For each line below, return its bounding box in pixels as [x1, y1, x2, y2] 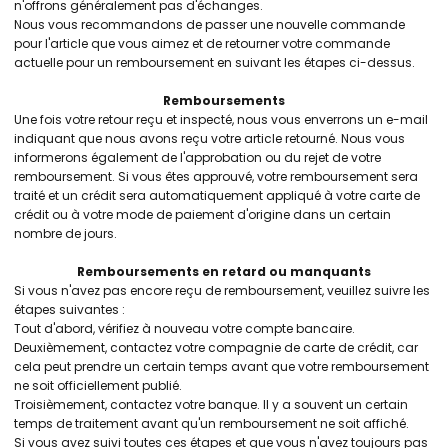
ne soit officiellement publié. [14, 377, 182, 394]
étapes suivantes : [14, 301, 125, 318]
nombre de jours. [14, 225, 117, 242]
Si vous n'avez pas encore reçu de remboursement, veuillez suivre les [14, 282, 430, 299]
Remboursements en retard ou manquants [77, 263, 371, 280]
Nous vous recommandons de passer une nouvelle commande [14, 16, 405, 33]
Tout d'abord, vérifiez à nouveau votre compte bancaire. [14, 320, 355, 337]
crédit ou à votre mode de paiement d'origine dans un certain [14, 206, 391, 223]
